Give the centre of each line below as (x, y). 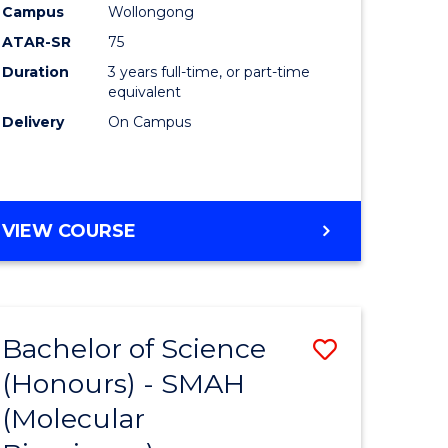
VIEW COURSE (69, 231)
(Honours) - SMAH (124, 384)
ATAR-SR (37, 42)
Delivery (33, 122)
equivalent (145, 92)
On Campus (150, 122)
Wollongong (151, 12)
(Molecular (74, 419)
